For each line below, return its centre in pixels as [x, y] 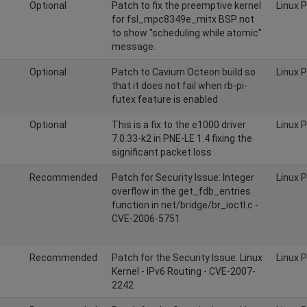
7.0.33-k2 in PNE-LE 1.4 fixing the [182, 138]
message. [134, 46]
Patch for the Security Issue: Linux [187, 257]
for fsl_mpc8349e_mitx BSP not [183, 19]
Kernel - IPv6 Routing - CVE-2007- [184, 271]
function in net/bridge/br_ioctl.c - [185, 205]
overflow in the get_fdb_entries [181, 191]
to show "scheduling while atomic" [187, 33]
